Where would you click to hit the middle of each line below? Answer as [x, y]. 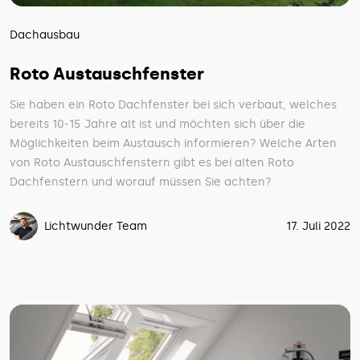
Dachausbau [45, 35]
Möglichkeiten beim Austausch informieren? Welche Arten [173, 144]
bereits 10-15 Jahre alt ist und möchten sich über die [157, 125]
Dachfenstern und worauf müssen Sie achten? [141, 182]
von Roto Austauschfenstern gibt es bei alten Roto [152, 163]
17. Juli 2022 [318, 227]
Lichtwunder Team [96, 227]
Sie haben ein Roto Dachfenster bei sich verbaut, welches [173, 105]
